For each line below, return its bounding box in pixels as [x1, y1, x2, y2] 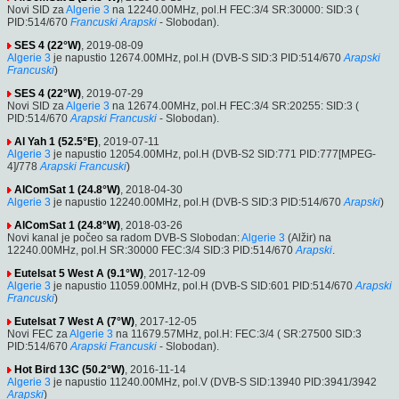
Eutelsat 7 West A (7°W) [14, 314, 134, 328]
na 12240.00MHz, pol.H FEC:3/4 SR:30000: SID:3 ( [110, 3, 359, 16]
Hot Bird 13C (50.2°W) [14, 362, 125, 376]
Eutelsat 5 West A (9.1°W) [14, 266, 143, 280]
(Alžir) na [285, 231, 331, 244]
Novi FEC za [7, 327, 69, 340]
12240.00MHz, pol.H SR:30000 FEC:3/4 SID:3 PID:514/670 [7, 243, 293, 256]
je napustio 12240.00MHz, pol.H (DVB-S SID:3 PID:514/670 [51, 195, 341, 208]
